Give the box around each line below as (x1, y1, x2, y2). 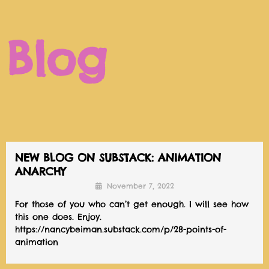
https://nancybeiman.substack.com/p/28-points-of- (15, 224, 226, 235)
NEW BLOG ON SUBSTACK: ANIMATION (15, 151, 221, 165)
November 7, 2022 (106, 181, 174, 190)
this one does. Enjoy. (15, 211, 101, 222)
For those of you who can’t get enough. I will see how (15, 199, 249, 210)
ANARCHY (15, 165, 65, 178)
